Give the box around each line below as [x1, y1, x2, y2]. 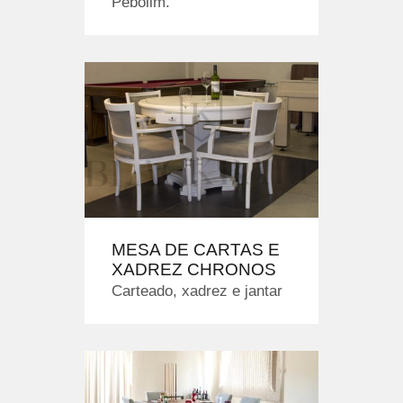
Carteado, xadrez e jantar [112, 282, 282, 300]
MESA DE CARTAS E [112, 240, 280, 260]
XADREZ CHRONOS [112, 260, 276, 280]
